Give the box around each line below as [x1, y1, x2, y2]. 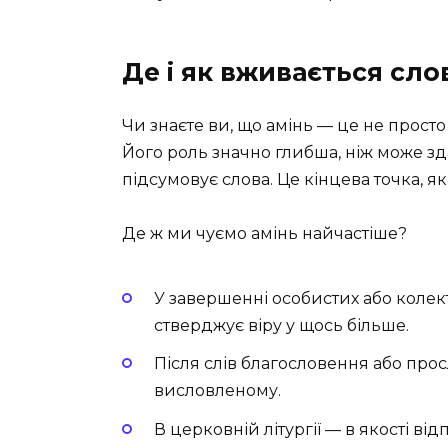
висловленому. [154, 381, 281, 401]
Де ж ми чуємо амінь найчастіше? [122, 223, 407, 243]
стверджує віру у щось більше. [154, 316, 409, 336]
